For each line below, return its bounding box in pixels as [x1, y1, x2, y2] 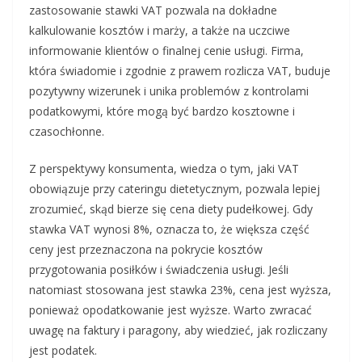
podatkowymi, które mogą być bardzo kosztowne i [29, 103, 295, 120]
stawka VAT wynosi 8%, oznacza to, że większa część [29, 221, 309, 238]
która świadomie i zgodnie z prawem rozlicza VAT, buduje [29, 63, 330, 79]
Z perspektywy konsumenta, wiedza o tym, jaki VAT [29, 161, 299, 177]
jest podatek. [29, 343, 97, 359]
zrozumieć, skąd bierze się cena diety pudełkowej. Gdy [29, 201, 313, 217]
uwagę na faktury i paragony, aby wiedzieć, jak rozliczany [29, 322, 327, 339]
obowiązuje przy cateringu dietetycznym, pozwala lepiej [29, 181, 320, 197]
